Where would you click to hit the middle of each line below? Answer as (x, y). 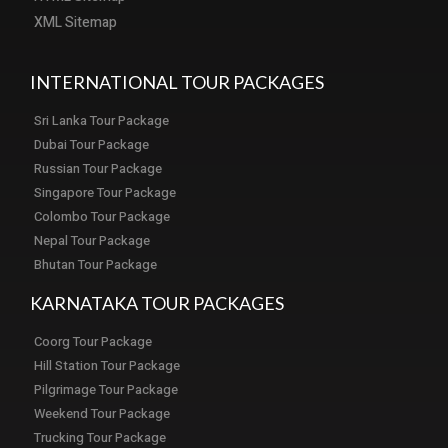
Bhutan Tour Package (95, 265)
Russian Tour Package (98, 169)
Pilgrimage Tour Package (106, 390)
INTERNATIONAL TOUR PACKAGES (177, 82)
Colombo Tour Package (102, 217)
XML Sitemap (75, 23)
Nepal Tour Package (92, 241)
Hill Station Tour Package (107, 366)
